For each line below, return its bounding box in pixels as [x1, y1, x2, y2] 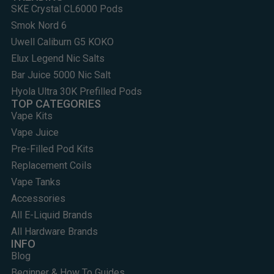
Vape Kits [10, 110, 53, 122]
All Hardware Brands [10, 226, 98, 238]
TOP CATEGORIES [10, 97, 101, 111]
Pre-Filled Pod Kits [10, 143, 94, 155]
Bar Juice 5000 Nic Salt [10, 69, 111, 81]
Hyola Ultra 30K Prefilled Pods [10, 86, 142, 98]
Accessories [10, 193, 65, 205]
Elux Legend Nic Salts [10, 53, 105, 65]
